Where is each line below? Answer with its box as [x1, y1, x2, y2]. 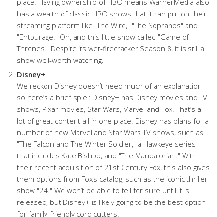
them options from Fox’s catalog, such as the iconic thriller [17, 174, 208, 184]
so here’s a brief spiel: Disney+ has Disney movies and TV [17, 93, 207, 102]
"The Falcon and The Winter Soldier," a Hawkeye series [17, 139, 196, 149]
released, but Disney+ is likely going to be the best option [17, 197, 206, 207]
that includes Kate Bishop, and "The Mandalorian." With [17, 151, 197, 160]
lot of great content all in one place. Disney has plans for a [17, 116, 209, 125]
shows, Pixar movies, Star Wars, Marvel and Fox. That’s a [17, 104, 201, 114]
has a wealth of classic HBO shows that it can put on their [17, 9, 207, 18]
